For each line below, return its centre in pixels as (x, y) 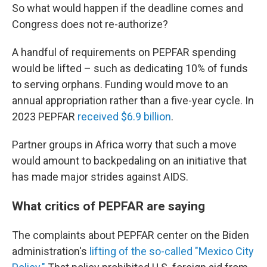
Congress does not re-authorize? (90, 24)
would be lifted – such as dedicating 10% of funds (130, 68)
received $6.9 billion (124, 116)
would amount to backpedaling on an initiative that (129, 160)
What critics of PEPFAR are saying (108, 206)
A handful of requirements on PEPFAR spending (124, 52)
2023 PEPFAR (45, 116)
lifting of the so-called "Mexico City (172, 251)
